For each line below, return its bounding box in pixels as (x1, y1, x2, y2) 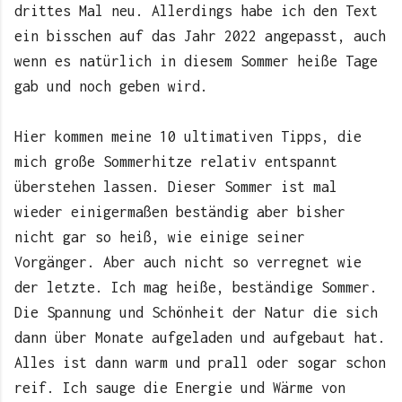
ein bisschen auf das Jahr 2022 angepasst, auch (14, 28, 386, 45)
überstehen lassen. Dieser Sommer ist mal (14, 179, 337, 196)
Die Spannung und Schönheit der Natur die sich (14, 304, 378, 321)
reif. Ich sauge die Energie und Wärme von (14, 380, 345, 397)
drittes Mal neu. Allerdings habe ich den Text (14, 3, 378, 20)
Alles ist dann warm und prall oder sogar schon (14, 354, 386, 371)
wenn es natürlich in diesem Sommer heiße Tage (14, 53, 378, 70)
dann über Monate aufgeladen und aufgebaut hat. (14, 329, 386, 346)
